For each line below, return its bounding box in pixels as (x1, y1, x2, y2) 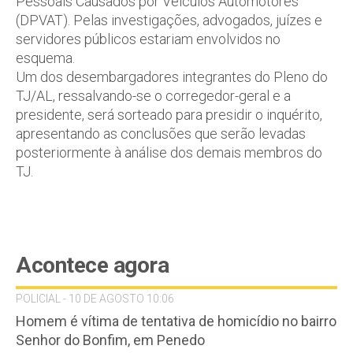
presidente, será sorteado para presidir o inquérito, (16, 106, 322, 123)
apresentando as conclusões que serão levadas (16, 125, 306, 142)
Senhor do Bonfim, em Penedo (16, 332, 205, 348)
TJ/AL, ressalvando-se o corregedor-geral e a (16, 87, 291, 104)
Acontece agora (16, 252, 169, 278)
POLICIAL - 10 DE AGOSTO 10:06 (16, 292, 174, 305)
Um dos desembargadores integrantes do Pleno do (16, 69, 328, 85)
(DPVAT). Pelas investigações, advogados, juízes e (16, 12, 322, 28)
